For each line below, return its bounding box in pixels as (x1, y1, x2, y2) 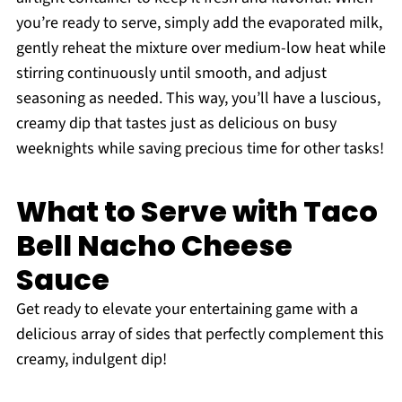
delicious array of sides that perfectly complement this (15, 323, 384, 346)
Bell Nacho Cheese (15, 225, 293, 267)
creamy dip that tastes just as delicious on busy (15, 112, 336, 135)
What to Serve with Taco (15, 191, 378, 232)
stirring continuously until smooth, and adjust (15, 62, 327, 85)
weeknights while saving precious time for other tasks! (15, 137, 384, 161)
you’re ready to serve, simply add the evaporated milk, (15, 12, 382, 35)
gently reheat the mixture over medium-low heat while (15, 37, 386, 60)
